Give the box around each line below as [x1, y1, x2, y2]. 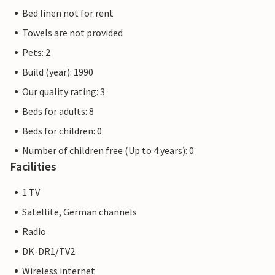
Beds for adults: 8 [22, 105, 94, 118]
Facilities [10, 158, 56, 174]
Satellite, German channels [22, 206, 137, 219]
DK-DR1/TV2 [22, 245, 75, 258]
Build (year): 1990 [22, 66, 93, 79]
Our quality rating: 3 [22, 85, 105, 98]
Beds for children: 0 [22, 125, 102, 137]
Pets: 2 [22, 46, 50, 59]
